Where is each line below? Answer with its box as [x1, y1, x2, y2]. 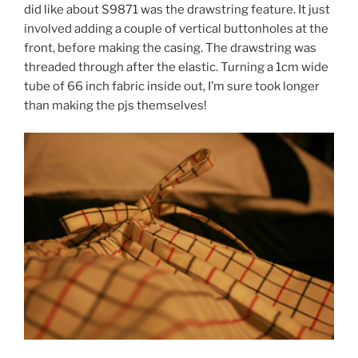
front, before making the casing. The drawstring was [24, 40, 316, 55]
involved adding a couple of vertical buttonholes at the [24, 21, 328, 36]
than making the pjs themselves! [24, 97, 207, 113]
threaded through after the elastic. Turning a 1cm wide [24, 59, 328, 74]
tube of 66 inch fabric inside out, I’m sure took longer [24, 78, 320, 93]
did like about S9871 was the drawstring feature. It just [24, 2, 330, 17]
